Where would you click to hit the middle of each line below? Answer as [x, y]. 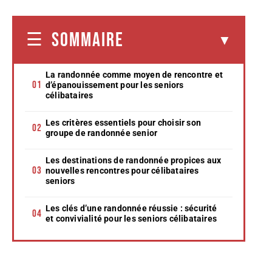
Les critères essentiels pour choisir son [123, 122]
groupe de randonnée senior [102, 133]
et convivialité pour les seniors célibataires [131, 218]
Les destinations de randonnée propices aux [134, 160]
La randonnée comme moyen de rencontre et [134, 74]
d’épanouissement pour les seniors [115, 85]
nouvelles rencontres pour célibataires [122, 170]
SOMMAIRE [88, 40]
